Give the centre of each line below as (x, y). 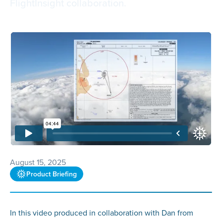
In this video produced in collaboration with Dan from (101, 213)
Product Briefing (51, 174)
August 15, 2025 (38, 162)
